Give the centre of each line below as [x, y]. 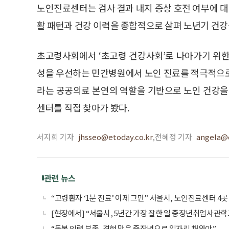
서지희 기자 [55, 136]
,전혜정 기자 [172, 136]
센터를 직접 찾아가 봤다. [83, 107]
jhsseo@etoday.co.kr [115, 136]
